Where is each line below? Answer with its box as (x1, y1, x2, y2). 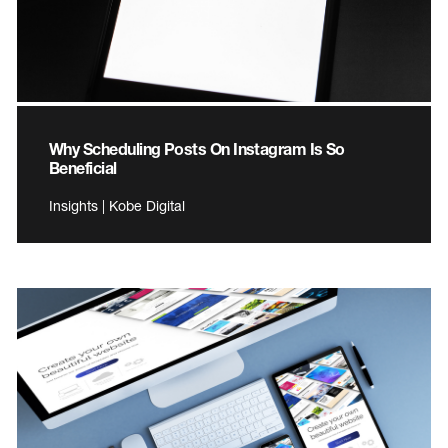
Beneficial (49, 158, 117, 178)
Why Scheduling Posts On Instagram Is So (49, 139, 345, 159)
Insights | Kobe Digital (49, 197, 185, 215)
